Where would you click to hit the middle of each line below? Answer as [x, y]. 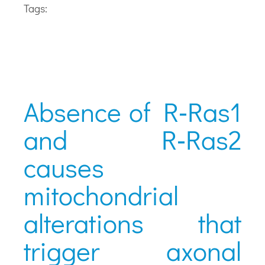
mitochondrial [101, 195]
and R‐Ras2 [132, 139]
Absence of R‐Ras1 [132, 111]
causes [64, 167]
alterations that [132, 222]
